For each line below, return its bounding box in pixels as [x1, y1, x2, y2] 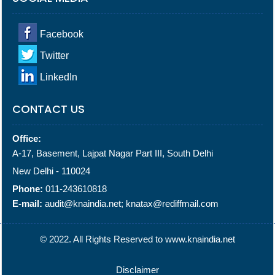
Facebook [40, 29, 83, 39]
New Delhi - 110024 [12, 166, 90, 176]
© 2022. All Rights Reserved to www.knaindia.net [40, 234, 235, 244]
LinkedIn [40, 72, 77, 82]
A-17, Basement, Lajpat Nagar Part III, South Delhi [12, 148, 213, 158]
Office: [12, 133, 41, 144]
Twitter [40, 50, 69, 61]
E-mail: [12, 198, 42, 209]
